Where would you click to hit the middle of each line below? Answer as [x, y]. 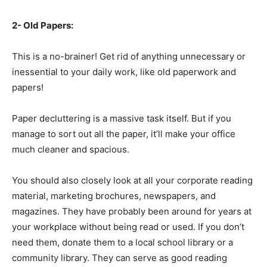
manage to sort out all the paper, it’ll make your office [124, 133]
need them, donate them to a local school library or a [122, 242]
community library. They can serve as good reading [119, 257]
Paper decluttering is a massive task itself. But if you [122, 118]
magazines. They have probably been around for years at [132, 211]
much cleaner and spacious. [71, 149]
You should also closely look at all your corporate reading [132, 180]
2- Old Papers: [43, 25]
